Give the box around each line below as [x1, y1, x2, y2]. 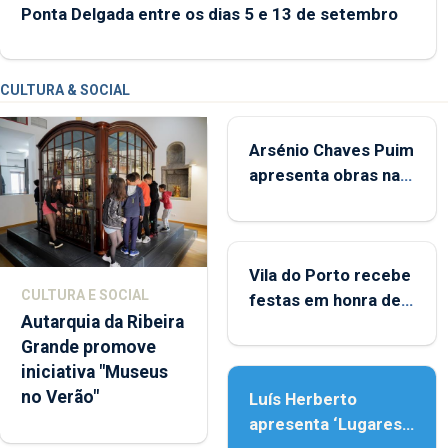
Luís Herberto [249, 388, 358, 409]
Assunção [249, 339, 327, 360]
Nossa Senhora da [249, 314, 390, 335]
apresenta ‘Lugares [249, 413, 403, 434]
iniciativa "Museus [21, 362, 168, 383]
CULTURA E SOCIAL [21, 287, 149, 304]
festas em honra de [249, 289, 402, 310]
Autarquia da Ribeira [21, 312, 184, 333]
